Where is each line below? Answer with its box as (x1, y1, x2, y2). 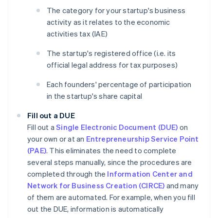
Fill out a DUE (27, 110, 75, 121)
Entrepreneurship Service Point (86, 134, 199, 144)
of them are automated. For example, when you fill (27, 192, 195, 202)
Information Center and (107, 169, 193, 179)
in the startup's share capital (47, 91, 142, 101)
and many (164, 181, 199, 191)
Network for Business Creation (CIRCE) (27, 181, 165, 191)
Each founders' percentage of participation (47, 79, 192, 90)
